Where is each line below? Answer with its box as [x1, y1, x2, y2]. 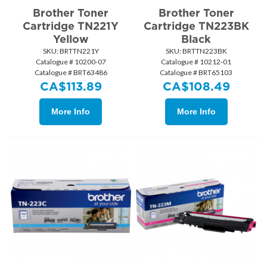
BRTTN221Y [58, 46, 99, 56]
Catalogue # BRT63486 [34, 68, 107, 77]
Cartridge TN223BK [143, 20, 249, 33]
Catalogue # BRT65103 [160, 68, 233, 77]
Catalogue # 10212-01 [161, 57, 232, 67]
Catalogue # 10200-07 [35, 57, 106, 67]
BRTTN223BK [181, 46, 227, 56]
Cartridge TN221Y [23, 20, 119, 33]
